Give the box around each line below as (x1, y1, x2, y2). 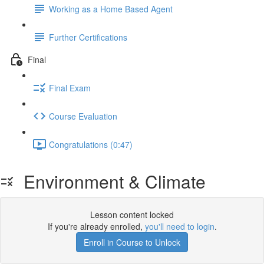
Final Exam (49, 81, 91, 94)
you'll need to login (144, 220, 214, 232)
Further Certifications (49, 31, 127, 43)
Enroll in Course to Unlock (84, 236, 180, 248)
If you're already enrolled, (47, 220, 145, 232)
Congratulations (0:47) (49, 138, 133, 150)
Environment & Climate (14, 169, 206, 194)
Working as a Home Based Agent (49, 2, 173, 15)
